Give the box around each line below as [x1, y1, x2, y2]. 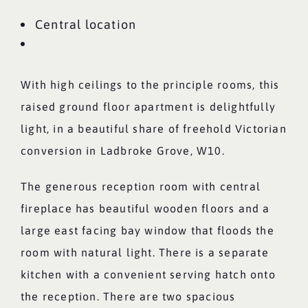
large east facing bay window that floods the [20, 224, 274, 236]
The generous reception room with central [20, 180, 261, 192]
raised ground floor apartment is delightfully [20, 100, 276, 113]
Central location [34, 17, 137, 32]
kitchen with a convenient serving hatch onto [20, 268, 276, 280]
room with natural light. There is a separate [20, 246, 269, 258]
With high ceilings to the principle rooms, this [20, 78, 280, 91]
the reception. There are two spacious [20, 290, 236, 302]
